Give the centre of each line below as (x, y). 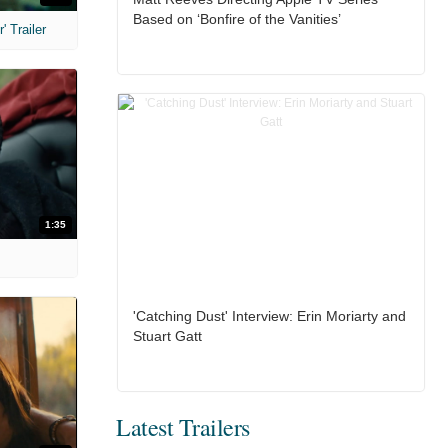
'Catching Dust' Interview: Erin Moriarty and (269, 316)
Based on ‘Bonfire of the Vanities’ (236, 19)
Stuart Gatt (167, 336)
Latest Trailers (183, 427)
